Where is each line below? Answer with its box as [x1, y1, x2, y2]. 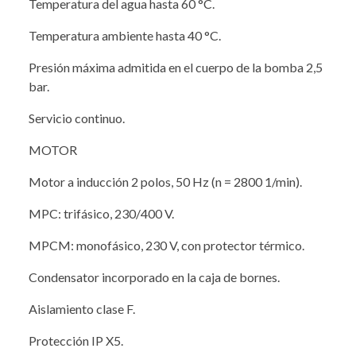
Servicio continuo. [29, 110, 125, 126]
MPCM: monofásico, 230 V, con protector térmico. [29, 237, 304, 253]
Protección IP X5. [29, 332, 123, 348]
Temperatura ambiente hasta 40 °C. [29, 27, 221, 43]
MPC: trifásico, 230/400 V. [29, 205, 174, 221]
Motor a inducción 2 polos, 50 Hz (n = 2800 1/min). [29, 173, 302, 189]
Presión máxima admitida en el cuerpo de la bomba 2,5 [29, 59, 323, 75]
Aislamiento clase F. [29, 300, 135, 316]
